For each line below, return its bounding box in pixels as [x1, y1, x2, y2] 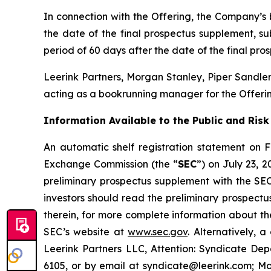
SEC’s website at [44, 225, 128, 238]
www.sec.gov [128, 225, 188, 238]
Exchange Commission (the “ [44, 157, 178, 170]
